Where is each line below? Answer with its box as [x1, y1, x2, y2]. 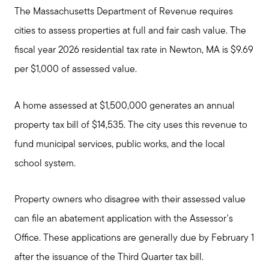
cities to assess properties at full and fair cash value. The [14, 26, 246, 37]
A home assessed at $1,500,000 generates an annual [14, 101, 235, 111]
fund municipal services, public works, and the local [14, 139, 225, 150]
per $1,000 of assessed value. [14, 65, 137, 75]
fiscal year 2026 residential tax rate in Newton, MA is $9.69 [14, 46, 253, 56]
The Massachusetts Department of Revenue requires [14, 7, 233, 17]
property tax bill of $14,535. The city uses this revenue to [14, 120, 247, 130]
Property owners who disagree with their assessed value [14, 195, 246, 205]
